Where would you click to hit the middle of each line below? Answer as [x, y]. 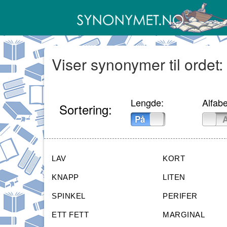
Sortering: [86, 109]
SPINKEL [69, 196]
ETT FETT [70, 215]
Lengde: [147, 103]
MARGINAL [184, 215]
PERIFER [180, 196]
